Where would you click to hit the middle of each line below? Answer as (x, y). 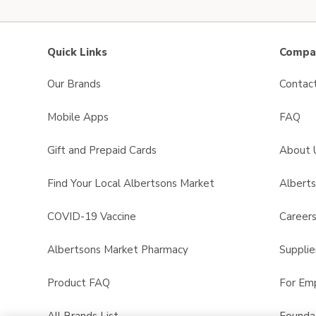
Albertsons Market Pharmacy (118, 250)
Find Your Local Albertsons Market (131, 183)
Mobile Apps (78, 117)
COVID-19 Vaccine (92, 217)
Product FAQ (79, 283)
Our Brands (74, 84)
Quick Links (77, 52)
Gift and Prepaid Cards (102, 150)
